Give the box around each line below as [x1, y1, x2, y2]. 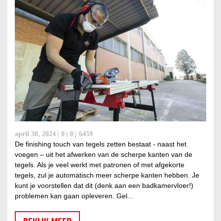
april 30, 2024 [15, 130, 56, 138]
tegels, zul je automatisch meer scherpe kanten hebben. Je [15, 171, 199, 180]
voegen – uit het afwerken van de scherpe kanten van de [15, 150, 192, 159]
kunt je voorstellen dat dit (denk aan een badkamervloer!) [15, 182, 193, 190]
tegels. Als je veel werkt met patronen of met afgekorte [15, 161, 184, 169]
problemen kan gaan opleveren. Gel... [15, 192, 133, 200]
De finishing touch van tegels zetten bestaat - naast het [15, 140, 186, 148]
